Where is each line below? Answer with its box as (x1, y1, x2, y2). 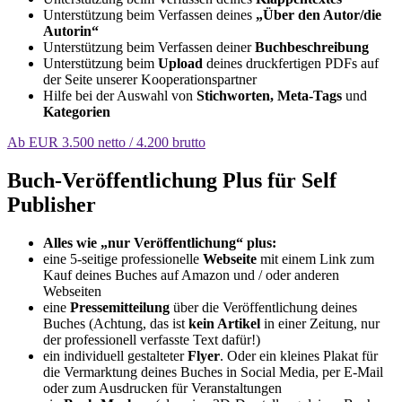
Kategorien (43, 103, 110, 119)
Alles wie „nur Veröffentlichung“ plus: (43, 234, 276, 250)
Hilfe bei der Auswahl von (43, 87, 197, 103)
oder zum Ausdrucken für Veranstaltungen (43, 380, 282, 396)
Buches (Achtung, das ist (43, 315, 185, 331)
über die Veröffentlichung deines (170, 299, 357, 315)
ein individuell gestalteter (43, 347, 188, 363)
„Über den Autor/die (256, 6, 381, 22)
